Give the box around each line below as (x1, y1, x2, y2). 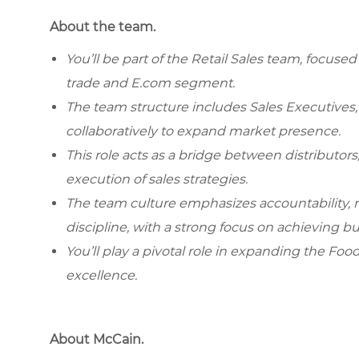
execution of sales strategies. (66, 171, 248, 187)
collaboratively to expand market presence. (66, 123, 341, 139)
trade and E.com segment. (66, 75, 235, 91)
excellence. (66, 267, 137, 283)
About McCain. (50, 331, 143, 347)
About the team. (50, 18, 155, 34)
